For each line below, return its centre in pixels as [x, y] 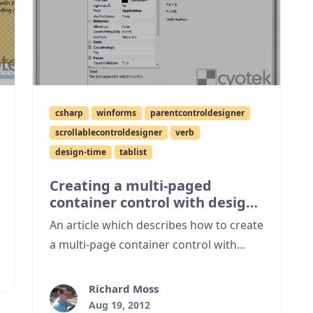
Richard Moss [124, 289]
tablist [133, 152]
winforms [117, 113]
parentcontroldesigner [197, 113]
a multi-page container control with [143, 245]
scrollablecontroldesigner [108, 133]
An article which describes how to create [156, 225]
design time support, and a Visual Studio [156, 264]
